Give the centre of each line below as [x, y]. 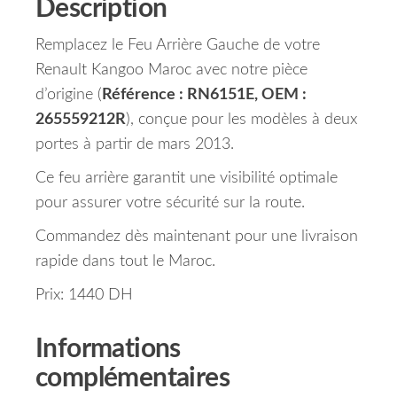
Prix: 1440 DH [84, 296]
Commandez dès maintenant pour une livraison [197, 237]
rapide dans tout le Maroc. [125, 262]
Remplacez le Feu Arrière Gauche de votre [178, 46]
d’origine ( [69, 95]
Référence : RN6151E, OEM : [204, 95]
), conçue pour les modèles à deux [241, 120]
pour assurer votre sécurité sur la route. [170, 203]
